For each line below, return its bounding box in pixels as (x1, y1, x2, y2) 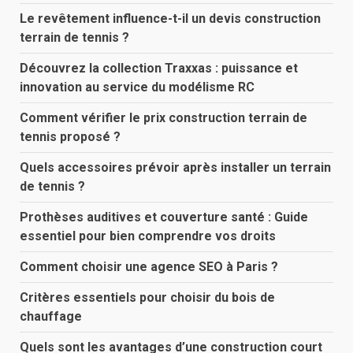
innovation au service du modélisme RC (20, 80, 255, 95)
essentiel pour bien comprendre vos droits (20, 229, 276, 244)
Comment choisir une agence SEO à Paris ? (20, 259, 278, 275)
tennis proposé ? (20, 129, 121, 145)
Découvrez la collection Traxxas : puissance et (20, 61, 298, 76)
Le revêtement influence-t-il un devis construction (20, 11, 321, 27)
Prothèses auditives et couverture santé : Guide (20, 210, 308, 225)
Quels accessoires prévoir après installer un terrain (20, 160, 331, 176)
